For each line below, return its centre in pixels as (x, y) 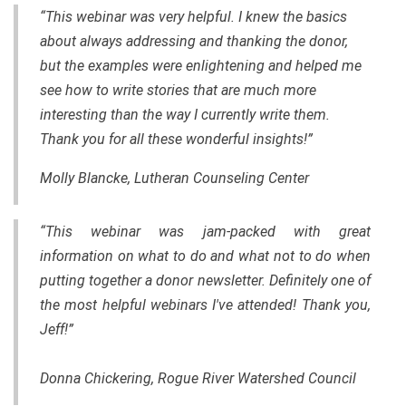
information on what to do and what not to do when (205, 256)
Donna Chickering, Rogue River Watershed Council (198, 378)
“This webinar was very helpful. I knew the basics (193, 16)
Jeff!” (57, 329)
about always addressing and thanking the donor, (196, 41)
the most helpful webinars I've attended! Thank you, (205, 304)
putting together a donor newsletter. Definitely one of (205, 280)
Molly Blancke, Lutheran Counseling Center (174, 178)
